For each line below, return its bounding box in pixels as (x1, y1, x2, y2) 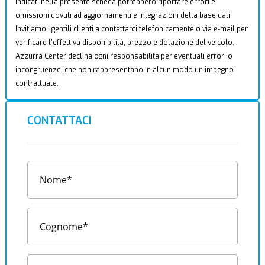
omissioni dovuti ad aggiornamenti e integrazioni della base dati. (15, 11, 232, 20)
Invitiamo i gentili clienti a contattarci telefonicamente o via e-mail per (15, 24, 248, 34)
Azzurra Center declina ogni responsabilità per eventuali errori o (15, 51, 232, 61)
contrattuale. (15, 79, 59, 88)
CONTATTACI (27, 114, 91, 128)
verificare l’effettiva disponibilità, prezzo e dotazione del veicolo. (15, 38, 234, 47)
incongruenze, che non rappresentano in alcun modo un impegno (15, 65, 234, 75)
